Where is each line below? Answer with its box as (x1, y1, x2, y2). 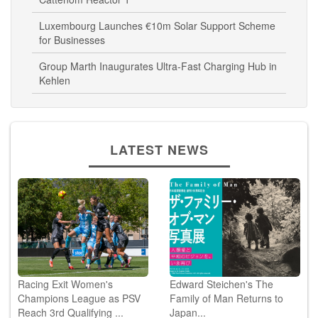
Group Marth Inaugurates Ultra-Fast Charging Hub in (39, 73, 277, 88)
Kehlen (39, 87, 70, 102)
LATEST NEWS (109, 155, 209, 174)
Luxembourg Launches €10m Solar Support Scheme (39, 33, 275, 48)
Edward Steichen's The (170, 291, 273, 306)
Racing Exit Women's (18, 291, 113, 306)
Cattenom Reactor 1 (39, 6, 130, 21)
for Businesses (39, 47, 105, 62)
